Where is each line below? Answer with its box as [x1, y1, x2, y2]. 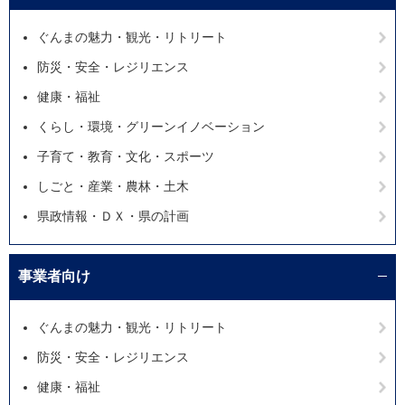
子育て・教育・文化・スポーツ [37, 148, 214, 164]
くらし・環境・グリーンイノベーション [37, 118, 265, 134]
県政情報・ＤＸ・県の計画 [37, 208, 189, 223]
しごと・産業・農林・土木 [37, 178, 189, 193]
